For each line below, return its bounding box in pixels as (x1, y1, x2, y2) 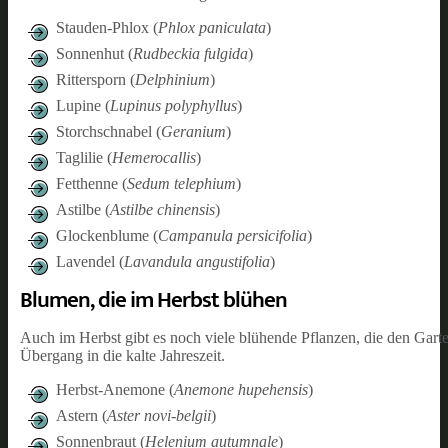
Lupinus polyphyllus (110, 96, 237, 114)
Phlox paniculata (158, 18, 266, 36)
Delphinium (135, 70, 210, 88)
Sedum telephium (127, 174, 236, 192)
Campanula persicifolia (158, 226, 307, 244)
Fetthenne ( (56, 174, 127, 192)
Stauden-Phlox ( (56, 18, 158, 36)
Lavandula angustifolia (124, 252, 270, 270)
